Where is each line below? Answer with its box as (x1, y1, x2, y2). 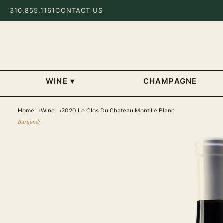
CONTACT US (55, 6, 103, 14)
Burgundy (18, 117, 41, 125)
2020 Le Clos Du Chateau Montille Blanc (61, 107, 175, 114)
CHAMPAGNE (143, 76, 197, 86)
